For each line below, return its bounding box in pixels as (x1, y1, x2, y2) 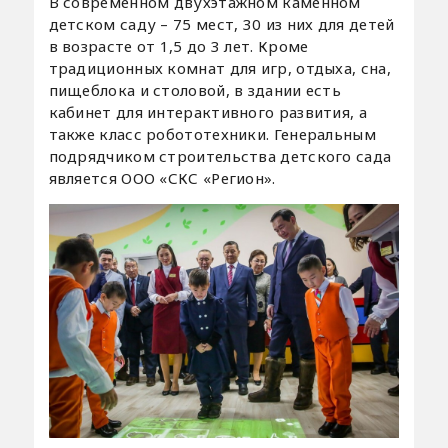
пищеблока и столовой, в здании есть (48, 80, 342, 101)
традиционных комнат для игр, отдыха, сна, (48, 58, 391, 79)
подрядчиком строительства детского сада (48, 146, 392, 167)
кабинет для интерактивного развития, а (48, 102, 367, 123)
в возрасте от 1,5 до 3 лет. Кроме (48, 36, 309, 57)
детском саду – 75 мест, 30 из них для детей (48, 14, 395, 35)
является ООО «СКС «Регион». (48, 168, 276, 189)
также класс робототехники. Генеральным (48, 124, 376, 145)
